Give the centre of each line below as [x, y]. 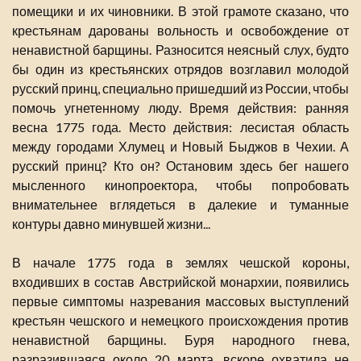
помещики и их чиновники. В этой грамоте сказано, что [180, 11]
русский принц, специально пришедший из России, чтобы [180, 89]
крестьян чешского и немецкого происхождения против [180, 321]
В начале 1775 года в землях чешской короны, [180, 263]
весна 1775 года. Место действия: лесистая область [180, 127]
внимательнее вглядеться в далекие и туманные [180, 205]
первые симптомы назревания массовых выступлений [180, 301]
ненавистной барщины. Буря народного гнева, [180, 340]
